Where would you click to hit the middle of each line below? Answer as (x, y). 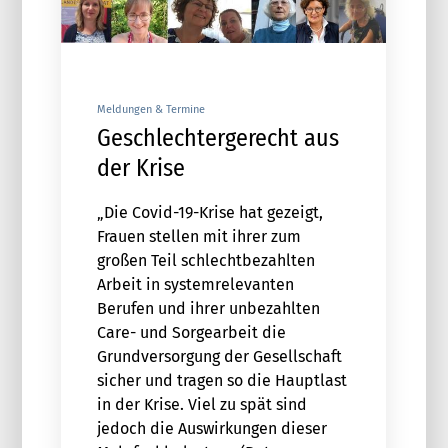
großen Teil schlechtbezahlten (205, 261)
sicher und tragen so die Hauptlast (221, 381)
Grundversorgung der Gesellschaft (219, 357)
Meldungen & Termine (150, 110)
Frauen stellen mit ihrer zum (198, 237)
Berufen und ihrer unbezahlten (208, 309)
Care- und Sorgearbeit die (191, 333)
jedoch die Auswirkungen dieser (211, 429)
